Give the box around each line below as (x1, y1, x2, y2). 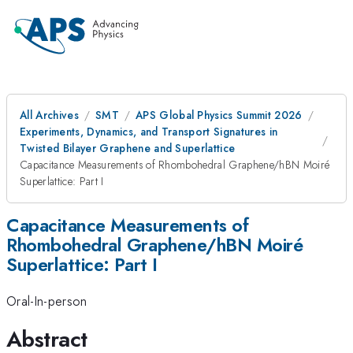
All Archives (20, 107, 79, 123)
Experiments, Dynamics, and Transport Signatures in (20, 124, 278, 139)
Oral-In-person (6, 292, 87, 311)
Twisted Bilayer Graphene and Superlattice (20, 140, 236, 156)
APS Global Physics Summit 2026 (135, 107, 303, 123)
